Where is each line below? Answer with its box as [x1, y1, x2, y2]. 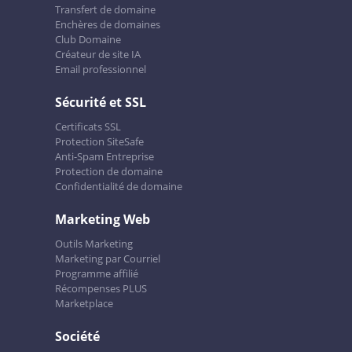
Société [55, 328, 100, 345]
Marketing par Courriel [55, 251, 160, 266]
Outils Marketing [55, 236, 133, 251]
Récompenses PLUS [55, 281, 147, 295]
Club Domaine [55, 32, 121, 46]
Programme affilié [55, 266, 138, 280]
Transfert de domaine [55, 2, 156, 16]
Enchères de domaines [55, 17, 160, 31]
